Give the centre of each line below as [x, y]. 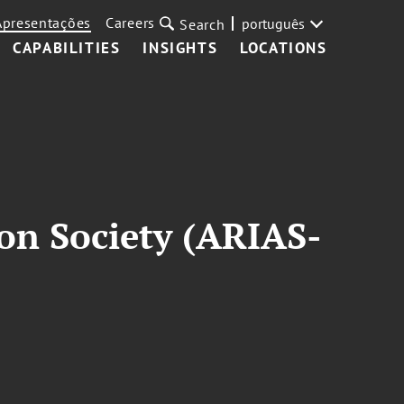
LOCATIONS [284, 48]
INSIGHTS [180, 48]
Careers [131, 23]
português [273, 23]
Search [202, 24]
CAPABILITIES [67, 48]
